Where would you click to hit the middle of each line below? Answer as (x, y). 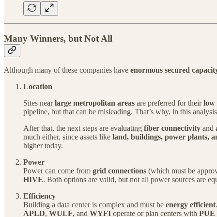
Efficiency (39, 196)
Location (38, 87)
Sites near (39, 103)
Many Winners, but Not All (58, 38)
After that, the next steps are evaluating (84, 128)
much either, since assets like (68, 137)
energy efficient (191, 205)
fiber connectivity (172, 128)
